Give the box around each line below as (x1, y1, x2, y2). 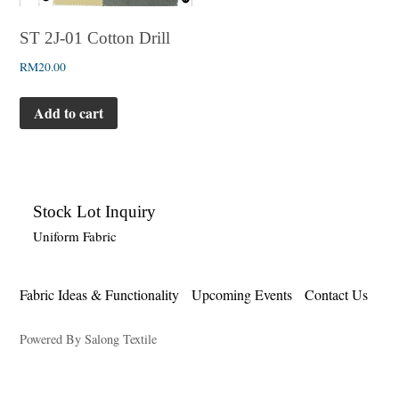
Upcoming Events (191, 284, 293, 304)
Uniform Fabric (33, 226, 118, 245)
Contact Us (305, 284, 369, 304)
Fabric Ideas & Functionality (20, 284, 180, 304)
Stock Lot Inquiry (33, 201, 157, 221)
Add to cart (34, 102, 104, 123)
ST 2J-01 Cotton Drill (20, 28, 171, 48)
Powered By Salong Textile (20, 330, 158, 347)
